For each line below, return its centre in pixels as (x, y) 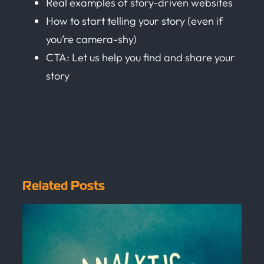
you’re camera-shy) (91, 39)
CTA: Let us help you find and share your (141, 57)
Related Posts (64, 185)
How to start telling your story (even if (134, 21)
